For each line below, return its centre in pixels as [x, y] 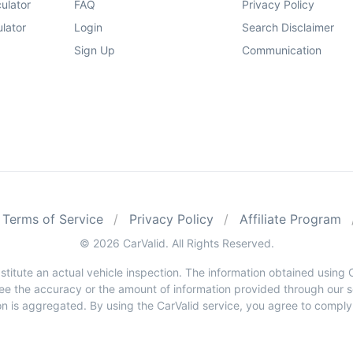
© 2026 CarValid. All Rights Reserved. [176, 243]
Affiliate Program [290, 219]
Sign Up [94, 50]
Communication [282, 50]
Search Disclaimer [288, 27]
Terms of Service [52, 219]
